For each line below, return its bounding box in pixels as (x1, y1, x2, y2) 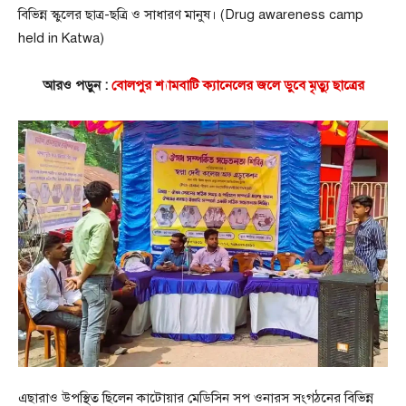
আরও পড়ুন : (42, 77, 111, 94)
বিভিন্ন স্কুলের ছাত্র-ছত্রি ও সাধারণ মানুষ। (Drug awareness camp (18, 6, 363, 24)
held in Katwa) (18, 30, 104, 47)
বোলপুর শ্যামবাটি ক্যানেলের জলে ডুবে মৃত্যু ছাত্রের (111, 77, 364, 94)
